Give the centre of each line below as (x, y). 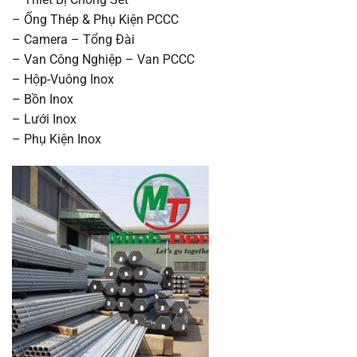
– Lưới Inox (44, 119)
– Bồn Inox (43, 99)
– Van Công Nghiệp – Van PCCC (103, 59)
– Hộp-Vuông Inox (63, 79)
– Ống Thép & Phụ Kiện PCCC (95, 19)
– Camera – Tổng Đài (73, 39)
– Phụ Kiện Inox (57, 139)
